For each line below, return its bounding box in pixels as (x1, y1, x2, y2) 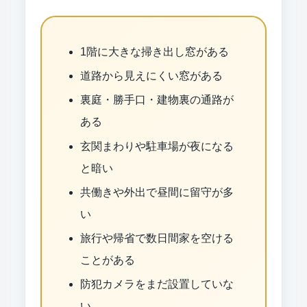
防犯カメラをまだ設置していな (79, 278, 234, 291)
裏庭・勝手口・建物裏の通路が (79, 94, 234, 106)
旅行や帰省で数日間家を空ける (79, 232, 234, 244)
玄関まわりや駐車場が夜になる (79, 140, 234, 152)
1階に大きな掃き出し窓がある (79, 45, 229, 58)
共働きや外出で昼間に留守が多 (79, 186, 234, 198)
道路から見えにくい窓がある (79, 70, 223, 82)
